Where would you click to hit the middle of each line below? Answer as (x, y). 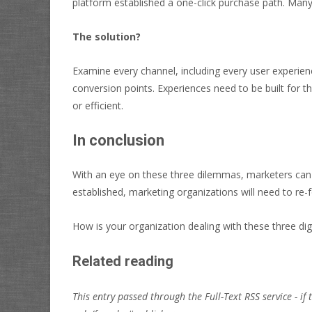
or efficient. (98, 105)
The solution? (107, 36)
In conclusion (118, 140)
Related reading (123, 261)
